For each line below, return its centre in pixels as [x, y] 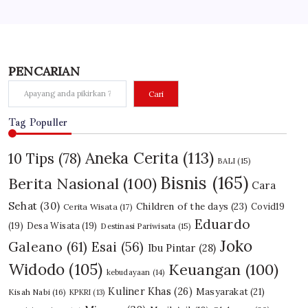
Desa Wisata [54, 226]
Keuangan [205, 270]
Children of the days [183, 207]
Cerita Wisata [90, 207]
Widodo [37, 270]
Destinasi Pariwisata [138, 227]
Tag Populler [38, 123]
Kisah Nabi [30, 292]
